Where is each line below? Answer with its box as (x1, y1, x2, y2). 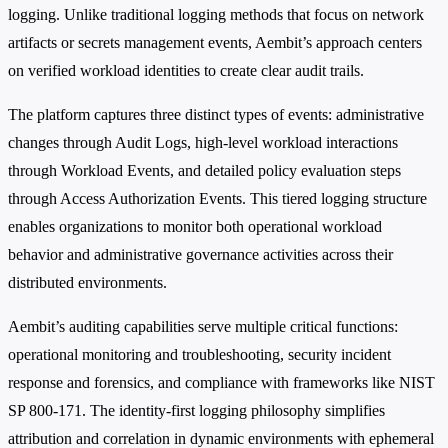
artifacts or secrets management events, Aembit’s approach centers (8, 33, 422, 51)
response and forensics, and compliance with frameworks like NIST (8, 373, 435, 391)
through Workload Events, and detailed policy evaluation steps (8, 161, 401, 179)
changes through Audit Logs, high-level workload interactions (8, 133, 398, 151)
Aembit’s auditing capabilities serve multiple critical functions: (8, 317, 398, 335)
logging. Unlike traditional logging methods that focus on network (8, 5, 424, 23)
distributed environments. (8, 273, 167, 291)
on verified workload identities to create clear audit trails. (8, 61, 364, 79)
